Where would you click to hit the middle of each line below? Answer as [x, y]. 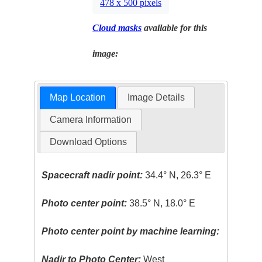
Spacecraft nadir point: [92, 175]
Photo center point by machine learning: [131, 231]
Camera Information [90, 119]
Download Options [88, 142]
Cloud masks [117, 28]
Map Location [77, 97]
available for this [175, 28]
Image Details [156, 97]
